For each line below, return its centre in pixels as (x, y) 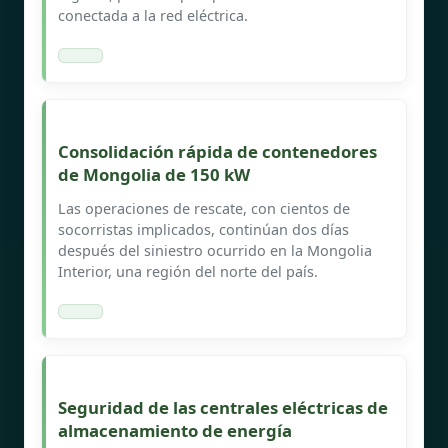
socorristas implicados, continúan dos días (203, 229)
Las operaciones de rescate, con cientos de (204, 208)
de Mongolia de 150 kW (154, 174)
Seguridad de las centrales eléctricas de (223, 407)
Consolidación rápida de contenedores (217, 151)
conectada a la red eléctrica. (153, 15)
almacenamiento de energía (175, 430)
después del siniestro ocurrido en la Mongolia (215, 250)
